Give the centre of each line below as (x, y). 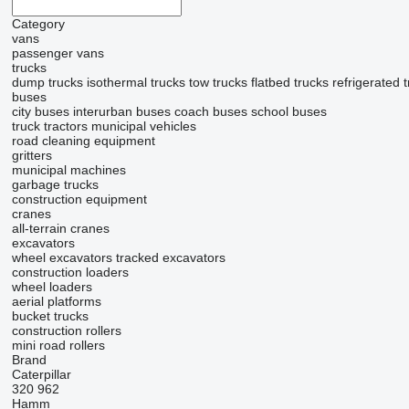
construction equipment (79, 199)
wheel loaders (52, 287)
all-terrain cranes (60, 229)
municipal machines (68, 170)
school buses (288, 112)
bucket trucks (50, 316)
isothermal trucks (136, 83)
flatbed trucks (289, 83)
